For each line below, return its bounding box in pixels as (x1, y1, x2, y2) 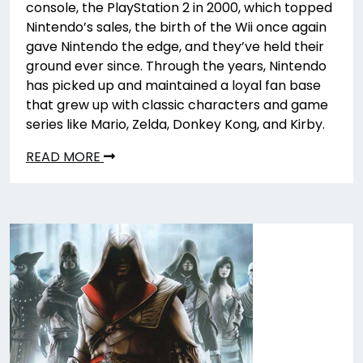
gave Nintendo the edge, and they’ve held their (26, 37, 324, 57)
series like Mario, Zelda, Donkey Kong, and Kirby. (26, 115, 325, 135)
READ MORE (26, 147, 104, 167)
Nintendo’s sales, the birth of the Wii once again (26, 18, 327, 37)
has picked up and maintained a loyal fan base (26, 76, 321, 96)
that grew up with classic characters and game (26, 96, 328, 115)
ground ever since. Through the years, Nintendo (26, 57, 327, 76)
